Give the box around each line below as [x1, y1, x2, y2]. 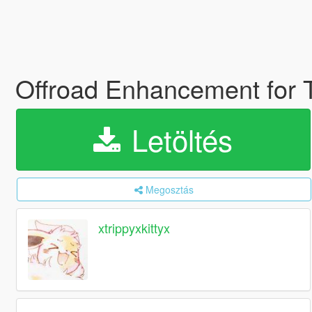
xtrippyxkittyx [98, 219, 171, 237]
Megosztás [145, 182, 194, 196]
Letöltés [123, 118, 233, 160]
